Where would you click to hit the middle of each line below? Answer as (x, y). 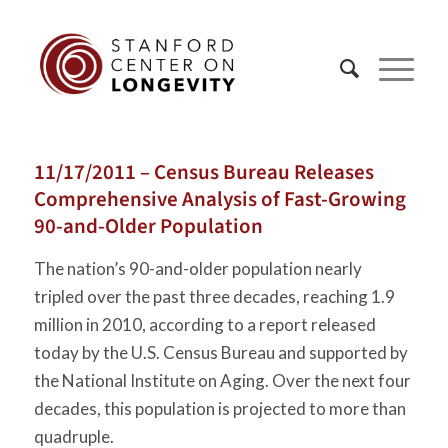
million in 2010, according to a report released (204, 325)
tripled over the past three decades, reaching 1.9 (214, 297)
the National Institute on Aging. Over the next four (222, 381)
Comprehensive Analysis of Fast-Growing (219, 199)
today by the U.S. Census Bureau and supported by (220, 353)
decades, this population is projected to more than (219, 409)
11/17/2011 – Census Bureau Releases (203, 172)
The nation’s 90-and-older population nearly (197, 269)
